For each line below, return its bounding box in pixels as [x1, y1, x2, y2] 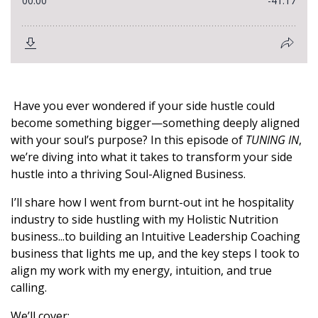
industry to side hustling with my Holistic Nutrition [11, 212, 278, 227]
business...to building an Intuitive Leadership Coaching [11, 229, 300, 244]
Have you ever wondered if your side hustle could [11, 98, 275, 114]
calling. [11, 280, 47, 295]
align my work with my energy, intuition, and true [11, 263, 272, 278]
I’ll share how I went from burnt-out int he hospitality [11, 194, 294, 210]
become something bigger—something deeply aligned [11, 115, 300, 131]
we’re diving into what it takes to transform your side [11, 149, 292, 165]
